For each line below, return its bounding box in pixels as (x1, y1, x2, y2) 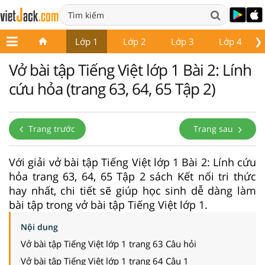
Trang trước (26, 122, 75, 134)
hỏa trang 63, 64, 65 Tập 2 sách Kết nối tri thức (9, 169, 256, 183)
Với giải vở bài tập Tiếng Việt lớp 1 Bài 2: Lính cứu (9, 154, 256, 169)
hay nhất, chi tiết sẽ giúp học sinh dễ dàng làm (9, 183, 256, 198)
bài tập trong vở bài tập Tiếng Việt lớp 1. (9, 197, 208, 212)
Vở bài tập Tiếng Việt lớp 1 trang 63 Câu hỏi (21, 237, 196, 250)
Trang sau (193, 122, 235, 134)
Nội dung (21, 221, 58, 232)
